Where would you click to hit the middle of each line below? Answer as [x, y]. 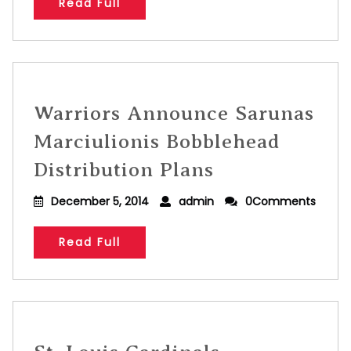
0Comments [280, 201]
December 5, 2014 [100, 201]
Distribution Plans [124, 170]
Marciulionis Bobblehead [157, 141]
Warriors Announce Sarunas [174, 113]
